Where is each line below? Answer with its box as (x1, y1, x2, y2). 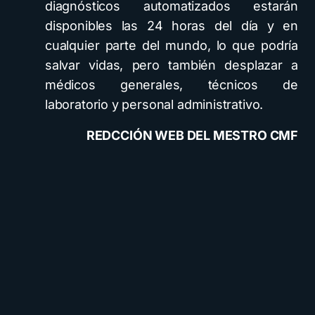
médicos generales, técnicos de (45, 77, 298, 92)
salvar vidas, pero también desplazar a (45, 58, 298, 72)
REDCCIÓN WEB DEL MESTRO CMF (86, 128, 298, 143)
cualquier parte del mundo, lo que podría (45, 38, 298, 53)
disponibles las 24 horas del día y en (45, 18, 298, 33)
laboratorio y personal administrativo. (45, 97, 264, 112)
